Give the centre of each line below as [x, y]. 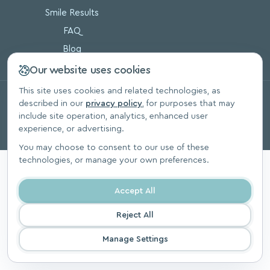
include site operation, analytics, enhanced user [113, 116]
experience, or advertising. [71, 129]
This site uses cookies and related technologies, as [120, 91]
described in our [52, 104]
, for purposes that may [189, 104]
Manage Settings [135, 239]
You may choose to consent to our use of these [114, 148]
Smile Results [72, 13]
